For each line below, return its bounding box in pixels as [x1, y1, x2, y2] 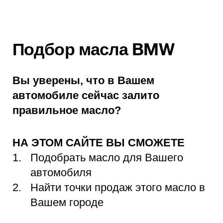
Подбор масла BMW [12, 43, 174, 59]
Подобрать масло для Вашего [30, 151, 183, 164]
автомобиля [30, 166, 92, 179]
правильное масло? [12, 104, 121, 117]
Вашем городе [30, 196, 104, 209]
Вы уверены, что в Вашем [12, 74, 154, 87]
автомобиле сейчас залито [12, 89, 159, 102]
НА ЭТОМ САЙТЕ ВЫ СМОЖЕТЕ [12, 136, 188, 149]
